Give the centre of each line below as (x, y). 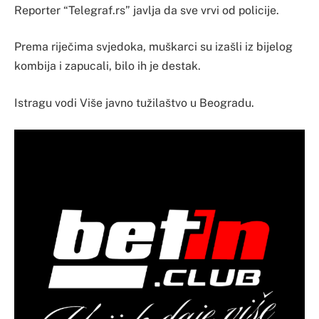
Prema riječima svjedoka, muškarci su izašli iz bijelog (153, 47)
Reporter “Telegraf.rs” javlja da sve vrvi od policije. (147, 10)
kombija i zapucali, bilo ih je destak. (108, 66)
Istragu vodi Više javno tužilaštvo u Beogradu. (134, 103)
